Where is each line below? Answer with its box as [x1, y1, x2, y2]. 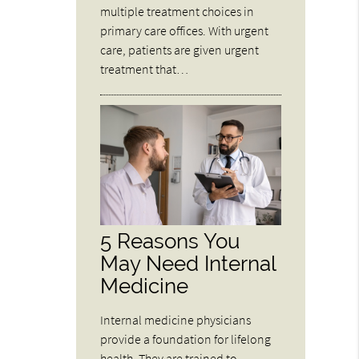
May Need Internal [100, 251, 276, 276]
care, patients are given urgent [100, 41, 260, 58]
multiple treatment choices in [100, 2, 255, 19]
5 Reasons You [100, 228, 240, 254]
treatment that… [100, 60, 189, 77]
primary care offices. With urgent [100, 22, 269, 38]
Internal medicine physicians [100, 312, 252, 329]
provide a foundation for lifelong [100, 331, 272, 348]
